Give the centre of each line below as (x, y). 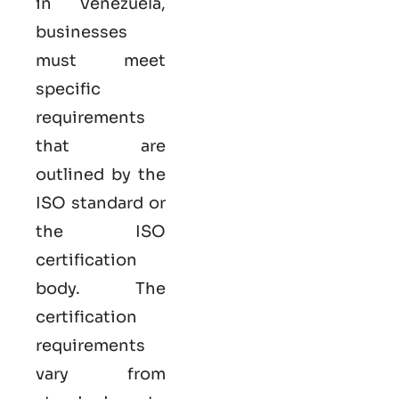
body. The (101, 288)
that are (101, 146)
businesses (81, 32)
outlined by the (101, 174)
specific (68, 89)
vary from (101, 374)
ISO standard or (101, 203)
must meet (101, 60)
